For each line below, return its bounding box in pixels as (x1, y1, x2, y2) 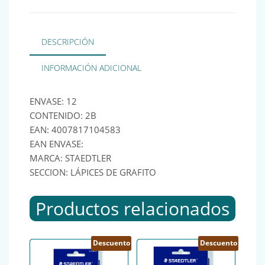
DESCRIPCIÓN (41, 36, 94, 48)
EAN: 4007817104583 (30, 124, 121, 136)
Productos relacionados (35, 196, 230, 221)
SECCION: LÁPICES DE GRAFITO (30, 166, 156, 179)
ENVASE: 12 (30, 95, 77, 108)
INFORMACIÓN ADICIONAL (41, 62, 141, 74)
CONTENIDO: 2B (30, 109, 96, 122)
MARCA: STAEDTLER (30, 152, 111, 164)
